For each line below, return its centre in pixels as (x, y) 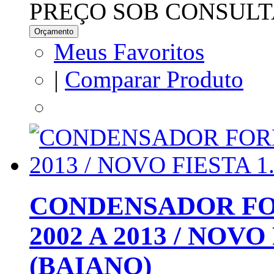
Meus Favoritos (129, 51)
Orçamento (54, 31)
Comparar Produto (154, 79)
